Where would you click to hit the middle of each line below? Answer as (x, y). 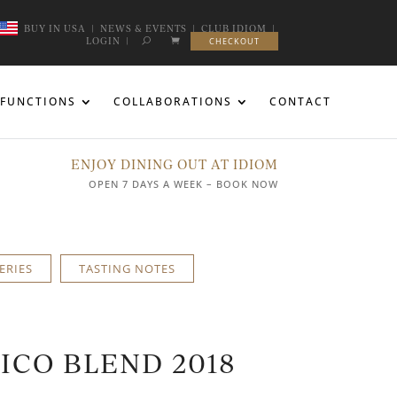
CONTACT (300, 101)
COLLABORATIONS (173, 101)
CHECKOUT (234, 41)
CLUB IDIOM (234, 28)
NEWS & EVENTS (143, 28)
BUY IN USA (54, 28)
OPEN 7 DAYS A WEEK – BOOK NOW (183, 184)
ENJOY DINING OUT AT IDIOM (174, 163)
